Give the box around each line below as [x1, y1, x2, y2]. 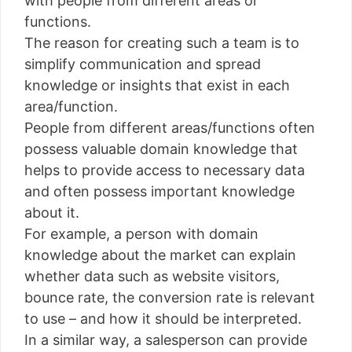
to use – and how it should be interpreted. [24, 310, 302, 327]
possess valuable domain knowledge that [24, 140, 298, 157]
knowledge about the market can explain [24, 246, 296, 263]
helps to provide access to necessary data [24, 161, 305, 178]
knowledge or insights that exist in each [24, 76, 290, 93]
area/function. [24, 97, 118, 115]
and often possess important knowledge [24, 182, 295, 200]
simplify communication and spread [24, 55, 261, 72]
